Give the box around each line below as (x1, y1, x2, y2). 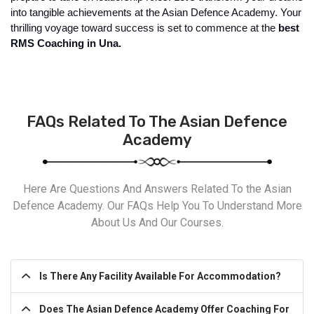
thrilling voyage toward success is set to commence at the (11, 22, 275, 34)
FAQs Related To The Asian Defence (27, 112, 287, 132)
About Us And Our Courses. (90, 216, 224, 230)
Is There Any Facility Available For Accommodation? (39, 271, 281, 282)
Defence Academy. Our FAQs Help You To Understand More (12, 199, 302, 213)
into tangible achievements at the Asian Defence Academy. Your (11, 7, 301, 19)
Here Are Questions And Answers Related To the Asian (22, 182, 292, 196)
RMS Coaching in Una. (11, 38, 121, 50)
